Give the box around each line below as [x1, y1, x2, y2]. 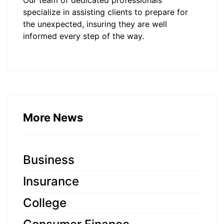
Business [23, 152, 74, 167]
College [23, 195, 66, 210]
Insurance [23, 174, 79, 189]
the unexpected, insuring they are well [23, 19, 167, 29]
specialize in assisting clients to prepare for [23, 7, 188, 17]
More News [23, 111, 83, 124]
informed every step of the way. [23, 31, 144, 41]
